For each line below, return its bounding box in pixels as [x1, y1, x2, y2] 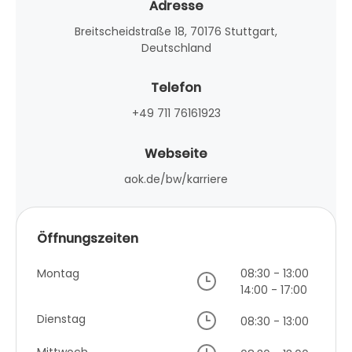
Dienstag [37, 311, 86, 328]
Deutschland [141, 39, 211, 56]
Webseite [145, 144, 207, 163]
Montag [37, 266, 79, 282]
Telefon [151, 79, 201, 97]
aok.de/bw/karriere [124, 170, 228, 187]
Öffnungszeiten [37, 229, 138, 248]
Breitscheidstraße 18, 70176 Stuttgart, [75, 23, 277, 39]
